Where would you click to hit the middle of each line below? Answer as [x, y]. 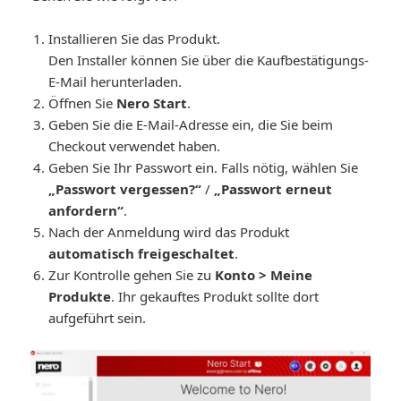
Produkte [80, 297]
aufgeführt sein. [98, 318]
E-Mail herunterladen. [115, 82]
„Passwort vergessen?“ [125, 189]
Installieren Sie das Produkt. [135, 39]
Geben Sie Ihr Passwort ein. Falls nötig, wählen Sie [204, 168]
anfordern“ [86, 211]
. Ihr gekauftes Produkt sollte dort [215, 297]
